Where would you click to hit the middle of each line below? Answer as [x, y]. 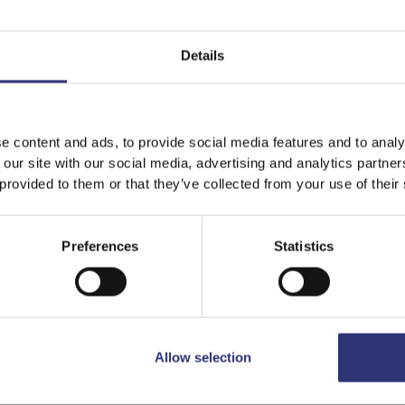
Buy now [202, 313]
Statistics [304, 246]
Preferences [100, 246]
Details [202, 55]
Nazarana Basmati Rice [119, 353]
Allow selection [202, 357]
